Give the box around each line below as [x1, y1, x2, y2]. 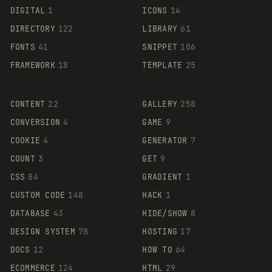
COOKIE [10, 135, 41, 146]
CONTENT [10, 98, 46, 109]
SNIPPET [142, 41, 178, 52]
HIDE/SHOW [142, 208, 188, 219]
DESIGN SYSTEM [10, 226, 75, 237]
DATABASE [10, 208, 50, 219]
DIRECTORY [10, 23, 55, 34]
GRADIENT [142, 171, 183, 182]
